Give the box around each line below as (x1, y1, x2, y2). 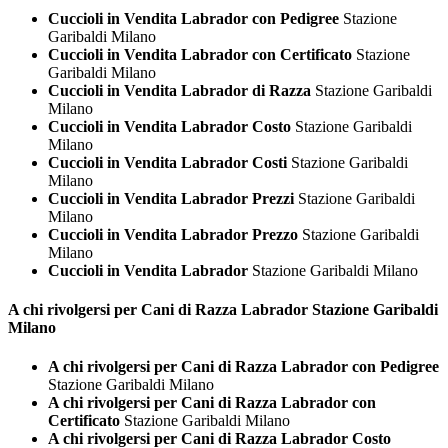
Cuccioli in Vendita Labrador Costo (48, 117, 291, 135)
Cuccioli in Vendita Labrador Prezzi (48, 189, 294, 207)
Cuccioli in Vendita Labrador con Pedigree (48, 9, 339, 27)
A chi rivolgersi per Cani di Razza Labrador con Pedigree (48, 358, 439, 376)
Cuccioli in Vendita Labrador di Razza (48, 81, 311, 99)
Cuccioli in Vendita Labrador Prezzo (48, 225, 298, 243)
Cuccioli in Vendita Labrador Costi (48, 153, 287, 171)
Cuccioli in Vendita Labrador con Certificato (48, 45, 352, 63)
